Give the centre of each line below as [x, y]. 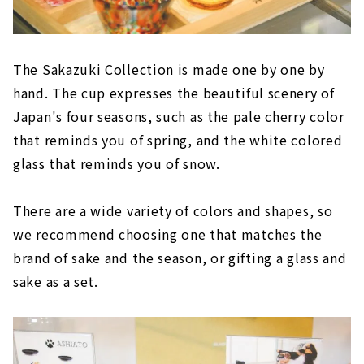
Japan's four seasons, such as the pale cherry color [179, 116]
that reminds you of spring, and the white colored [178, 139]
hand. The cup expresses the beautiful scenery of [174, 92]
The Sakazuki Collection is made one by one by [169, 69]
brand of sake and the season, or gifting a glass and [180, 257]
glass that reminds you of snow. [117, 163]
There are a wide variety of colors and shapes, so [173, 210]
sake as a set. [56, 281]
